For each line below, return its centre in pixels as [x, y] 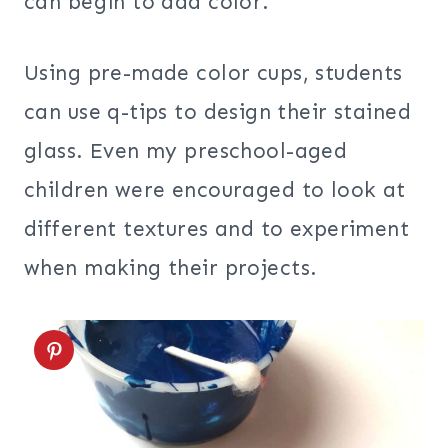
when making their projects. [171, 268]
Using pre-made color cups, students [213, 73]
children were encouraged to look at [215, 190]
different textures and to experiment [217, 229]
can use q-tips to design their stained [217, 112]
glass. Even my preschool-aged [186, 151]
